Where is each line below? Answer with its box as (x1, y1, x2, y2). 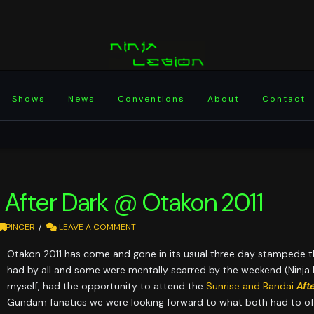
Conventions (118, 93, 186, 104)
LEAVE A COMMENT (57, 221, 137, 233)
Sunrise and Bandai (206, 279, 297, 292)
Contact (262, 93, 306, 104)
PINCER (5, 221, 35, 233)
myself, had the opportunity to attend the (7, 279, 207, 292)
